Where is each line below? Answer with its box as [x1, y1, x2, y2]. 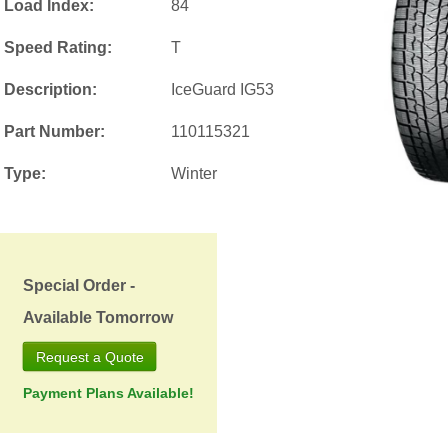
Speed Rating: [4, 39, 112, 56]
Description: [4, 81, 97, 98]
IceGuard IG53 [171, 81, 275, 98]
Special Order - [22, 276, 135, 294]
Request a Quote [92, 348, 144, 365]
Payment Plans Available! [22, 384, 194, 401]
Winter [171, 165, 218, 182]
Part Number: [4, 123, 105, 140]
